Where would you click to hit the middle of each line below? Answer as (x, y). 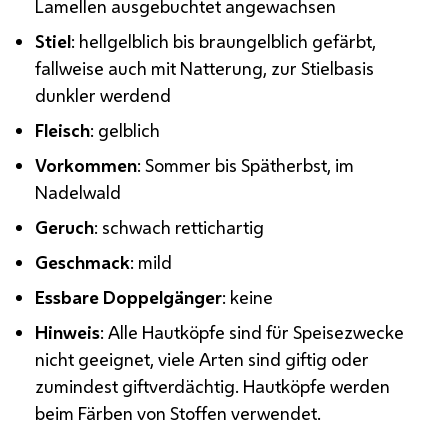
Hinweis (68, 331)
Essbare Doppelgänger (129, 296)
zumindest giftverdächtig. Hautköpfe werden (213, 385)
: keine (248, 296)
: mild (151, 261)
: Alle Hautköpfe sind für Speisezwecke (252, 331)
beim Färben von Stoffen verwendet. (178, 412)
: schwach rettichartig (179, 226)
